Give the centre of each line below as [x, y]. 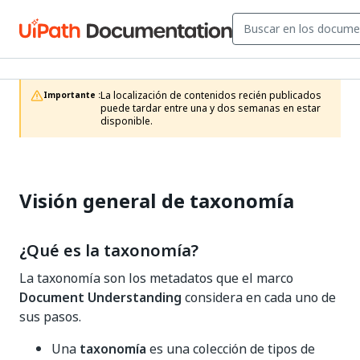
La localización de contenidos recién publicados [211, 96]
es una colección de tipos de [231, 349]
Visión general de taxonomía [157, 201]
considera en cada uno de [259, 297]
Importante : [72, 95]
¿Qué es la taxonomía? [109, 251]
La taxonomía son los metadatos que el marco [156, 278]
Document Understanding [100, 297]
